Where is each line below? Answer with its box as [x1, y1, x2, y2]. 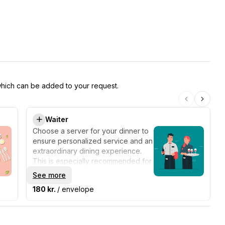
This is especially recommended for [33, 156, 152, 165]
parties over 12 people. [33, 166, 109, 175]
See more [33, 170, 66, 179]
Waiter [45, 115, 68, 124]
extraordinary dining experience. [33, 146, 142, 155]
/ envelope [57, 184, 94, 193]
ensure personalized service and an [33, 136, 153, 145]
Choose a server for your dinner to [33, 126, 149, 135]
